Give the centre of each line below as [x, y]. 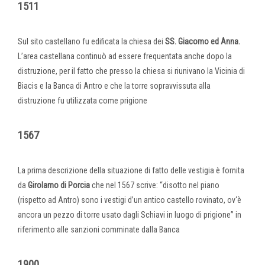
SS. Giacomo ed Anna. [203, 41]
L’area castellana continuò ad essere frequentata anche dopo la [125, 56]
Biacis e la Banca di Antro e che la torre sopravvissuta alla [114, 85]
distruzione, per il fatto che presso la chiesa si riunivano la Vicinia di [131, 71]
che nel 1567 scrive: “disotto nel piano [155, 185]
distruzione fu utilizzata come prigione [83, 100]
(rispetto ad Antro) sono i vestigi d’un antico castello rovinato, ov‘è [130, 200]
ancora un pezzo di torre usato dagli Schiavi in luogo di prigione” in [130, 214]
